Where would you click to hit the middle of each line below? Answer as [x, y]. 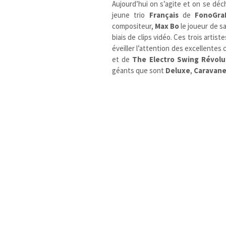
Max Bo [167, 26]
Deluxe [178, 70]
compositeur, [134, 26]
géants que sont [139, 70]
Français [166, 15]
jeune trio [131, 15]
